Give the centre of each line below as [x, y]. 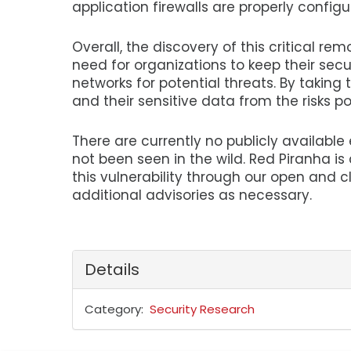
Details [112, 270]
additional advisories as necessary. [192, 195]
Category [113, 309]
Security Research [202, 309]
